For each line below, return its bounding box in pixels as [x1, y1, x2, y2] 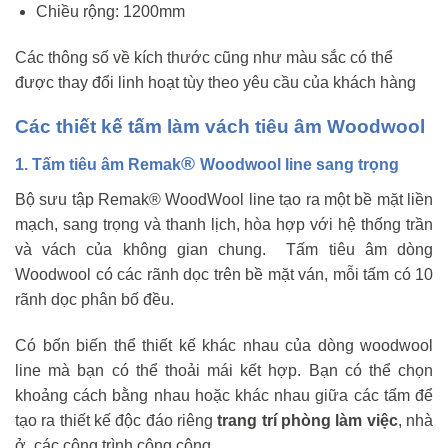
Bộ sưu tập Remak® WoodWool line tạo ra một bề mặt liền [15, 191, 433, 209]
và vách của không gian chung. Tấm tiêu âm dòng [15, 241, 433, 259]
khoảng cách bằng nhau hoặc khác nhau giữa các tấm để [15, 386, 433, 404]
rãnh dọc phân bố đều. [15, 291, 174, 309]
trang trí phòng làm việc [217, 411, 398, 429]
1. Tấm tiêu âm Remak [15, 156, 181, 174]
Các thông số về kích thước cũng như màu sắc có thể [15, 48, 393, 66]
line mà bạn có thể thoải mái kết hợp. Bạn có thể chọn [15, 361, 433, 379]
